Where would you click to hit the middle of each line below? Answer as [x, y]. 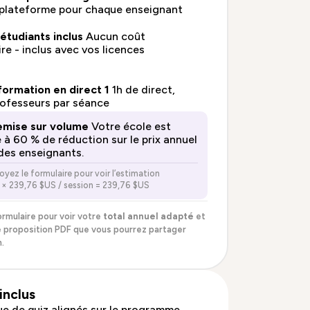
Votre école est [131, 126]
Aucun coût [115, 37]
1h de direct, [143, 90]
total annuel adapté [148, 217]
